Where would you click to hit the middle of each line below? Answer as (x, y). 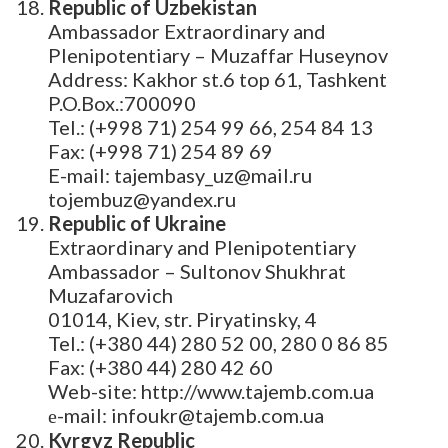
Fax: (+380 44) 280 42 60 (160, 367)
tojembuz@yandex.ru (142, 199)
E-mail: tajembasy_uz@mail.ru (180, 175)
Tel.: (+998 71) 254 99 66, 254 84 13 (210, 127)
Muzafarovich (110, 295)
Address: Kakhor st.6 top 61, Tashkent (217, 79)
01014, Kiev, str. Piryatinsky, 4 (182, 319)
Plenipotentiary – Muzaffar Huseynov (218, 55)
